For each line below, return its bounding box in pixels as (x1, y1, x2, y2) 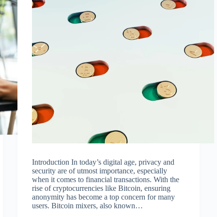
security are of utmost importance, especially (31, 166, 167, 175)
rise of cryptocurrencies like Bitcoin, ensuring (31, 184, 170, 192)
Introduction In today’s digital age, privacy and (31, 157, 174, 166)
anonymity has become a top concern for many (31, 192, 175, 201)
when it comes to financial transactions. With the (31, 175, 179, 184)
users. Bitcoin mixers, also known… (31, 201, 143, 210)
